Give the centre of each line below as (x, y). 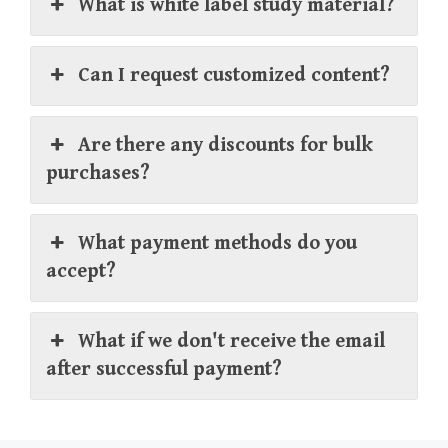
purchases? (98, 174)
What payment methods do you (218, 244)
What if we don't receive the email (232, 342)
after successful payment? (164, 370)
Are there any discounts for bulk (226, 146)
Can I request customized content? (234, 76)
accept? (81, 272)
